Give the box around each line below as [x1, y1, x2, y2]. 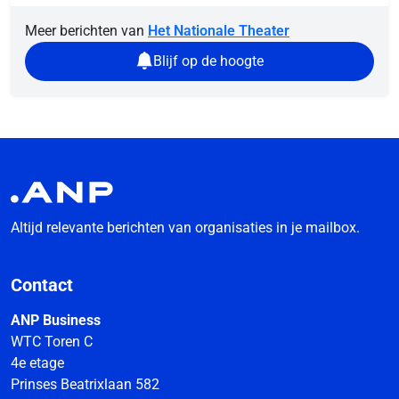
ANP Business [11, 312, 101, 329]
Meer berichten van [25, 21, 148, 39]
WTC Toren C [11, 333, 93, 350]
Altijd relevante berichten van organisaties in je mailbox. [11, 219, 360, 236]
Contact [11, 274, 73, 296]
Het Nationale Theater [148, 21, 289, 39]
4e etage [11, 354, 64, 371]
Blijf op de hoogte [153, 52, 264, 69]
